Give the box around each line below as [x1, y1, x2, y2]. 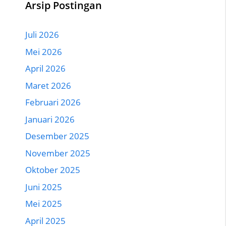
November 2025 [25, 147, 90, 159]
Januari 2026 [25, 113, 75, 125]
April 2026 [25, 63, 66, 74]
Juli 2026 [25, 29, 59, 40]
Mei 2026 [25, 45, 62, 58]
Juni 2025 [25, 181, 62, 193]
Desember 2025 [25, 130, 89, 142]
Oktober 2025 [25, 164, 80, 176]
